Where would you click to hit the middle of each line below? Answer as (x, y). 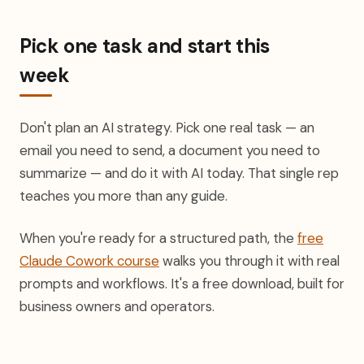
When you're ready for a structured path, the (158, 238)
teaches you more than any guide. (123, 196)
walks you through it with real (249, 261)
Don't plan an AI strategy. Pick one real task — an (167, 128)
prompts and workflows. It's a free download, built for (182, 284)
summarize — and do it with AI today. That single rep (179, 173)
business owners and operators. (117, 306)
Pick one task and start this (145, 46)
